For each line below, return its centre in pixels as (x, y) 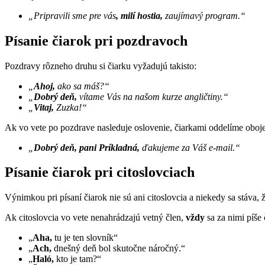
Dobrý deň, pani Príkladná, (87, 147)
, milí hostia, (139, 15)
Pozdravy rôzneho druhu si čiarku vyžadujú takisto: (101, 66)
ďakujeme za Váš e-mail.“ (190, 147)
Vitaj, (44, 107)
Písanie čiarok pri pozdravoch (96, 41)
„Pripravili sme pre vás (72, 15)
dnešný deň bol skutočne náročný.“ (118, 248)
